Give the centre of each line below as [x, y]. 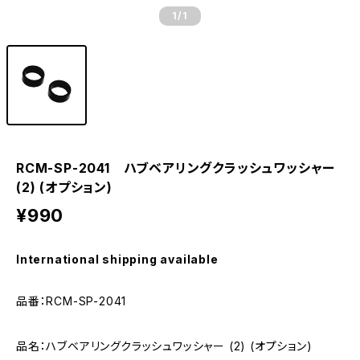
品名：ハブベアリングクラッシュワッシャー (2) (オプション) [164, 346]
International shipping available [117, 259]
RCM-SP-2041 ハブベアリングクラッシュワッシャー [176, 168]
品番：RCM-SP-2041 [72, 301]
